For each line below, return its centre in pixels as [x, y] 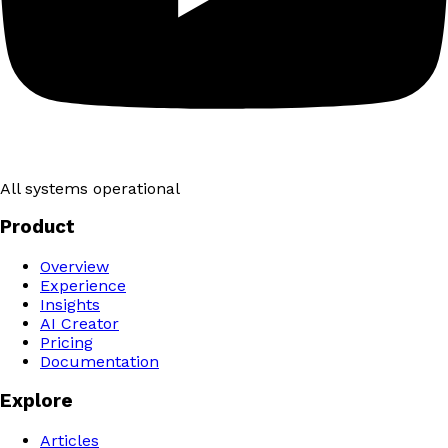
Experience [83, 286]
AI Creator [79, 324]
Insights [70, 305]
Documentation [99, 362]
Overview [74, 267]
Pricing [66, 343]
